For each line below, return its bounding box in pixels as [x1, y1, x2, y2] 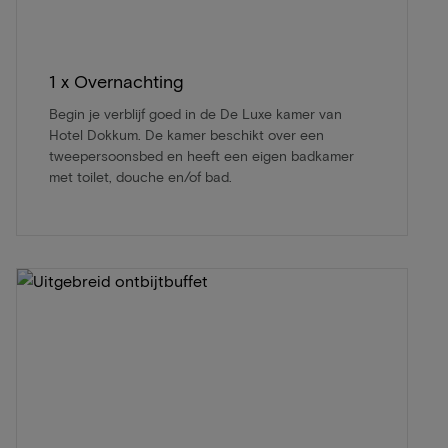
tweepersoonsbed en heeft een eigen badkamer [49, 146, 354, 164]
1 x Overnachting [49, 69, 184, 92]
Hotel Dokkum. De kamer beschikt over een [49, 125, 324, 143]
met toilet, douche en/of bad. [49, 167, 232, 185]
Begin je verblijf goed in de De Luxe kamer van [49, 104, 342, 122]
